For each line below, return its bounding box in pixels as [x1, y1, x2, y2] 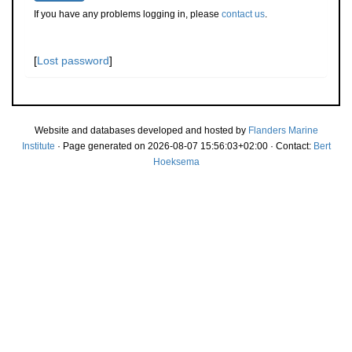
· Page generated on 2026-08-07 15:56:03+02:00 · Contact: [54, 141, 313, 152]
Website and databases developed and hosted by [34, 125, 248, 136]
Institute [21, 141, 55, 152]
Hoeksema [152, 156, 200, 167]
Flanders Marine [247, 125, 318, 136]
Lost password [37, 54, 109, 67]
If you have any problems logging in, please [34, 9, 222, 20]
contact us [222, 9, 265, 20]
